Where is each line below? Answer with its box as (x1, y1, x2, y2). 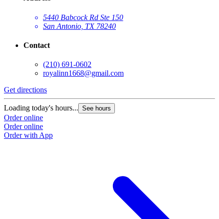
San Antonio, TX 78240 (43, 22, 116, 30)
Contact (23, 41, 50, 50)
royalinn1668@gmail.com (43, 69, 124, 78)
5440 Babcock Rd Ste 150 (43, 13, 123, 22)
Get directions (4, 86, 47, 94)
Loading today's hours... (4, 104, 78, 112)
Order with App (4, 131, 53, 140)
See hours (82, 105, 111, 112)
